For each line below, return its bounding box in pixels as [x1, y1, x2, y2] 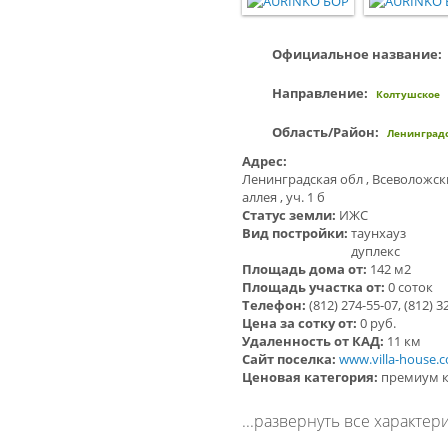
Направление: [272, 84, 371, 103]
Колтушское [376, 87, 440, 102]
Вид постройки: [242, 224, 351, 243]
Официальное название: [272, 45, 445, 64]
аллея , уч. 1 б [242, 188, 325, 207]
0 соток [388, 278, 433, 297]
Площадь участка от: [242, 278, 388, 297]
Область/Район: [272, 123, 382, 142]
